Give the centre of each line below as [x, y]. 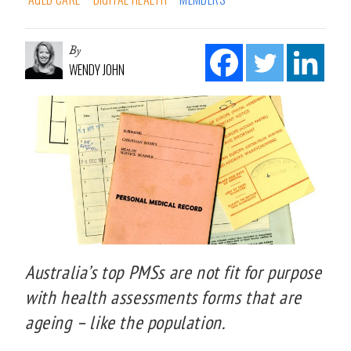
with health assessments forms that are [163, 297]
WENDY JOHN [97, 69]
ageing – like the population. [125, 322]
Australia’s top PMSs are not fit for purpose [174, 272]
